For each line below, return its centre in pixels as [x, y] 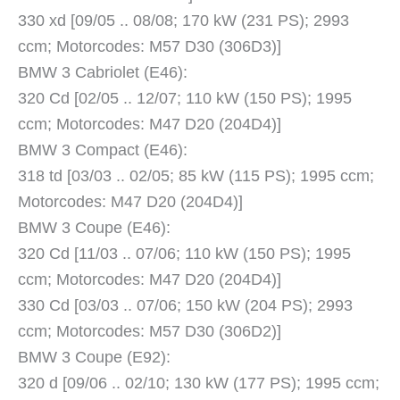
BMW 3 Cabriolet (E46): [103, 73]
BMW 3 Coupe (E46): [94, 228]
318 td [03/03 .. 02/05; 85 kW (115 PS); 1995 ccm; [196, 176]
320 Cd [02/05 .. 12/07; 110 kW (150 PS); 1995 [185, 99]
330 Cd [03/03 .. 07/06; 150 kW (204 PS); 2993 [185, 306]
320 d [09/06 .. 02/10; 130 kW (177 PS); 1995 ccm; [199, 383]
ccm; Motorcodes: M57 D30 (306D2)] [150, 332]
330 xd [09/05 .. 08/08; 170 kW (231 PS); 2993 [183, 21]
